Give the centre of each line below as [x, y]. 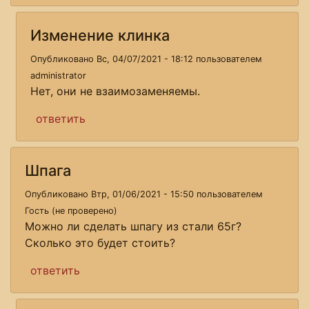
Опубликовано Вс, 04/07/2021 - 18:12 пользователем [146, 59]
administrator [58, 75]
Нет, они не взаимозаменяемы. [115, 91]
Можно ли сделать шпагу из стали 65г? [133, 226]
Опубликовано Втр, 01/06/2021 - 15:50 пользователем [144, 194]
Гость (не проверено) [71, 210]
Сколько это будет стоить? [100, 242]
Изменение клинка [100, 35]
